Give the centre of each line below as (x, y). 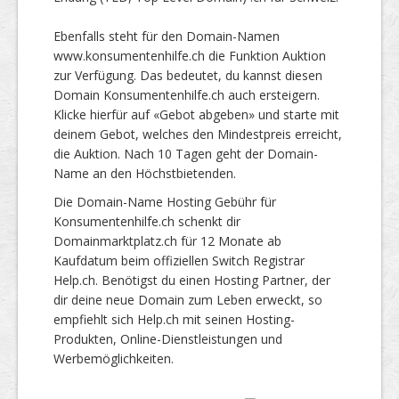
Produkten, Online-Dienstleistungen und (168, 338)
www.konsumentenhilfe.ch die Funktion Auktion (190, 55)
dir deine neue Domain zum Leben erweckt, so (188, 299)
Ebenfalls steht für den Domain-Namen (167, 36)
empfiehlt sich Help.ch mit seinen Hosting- (174, 319)
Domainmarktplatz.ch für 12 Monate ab (167, 240)
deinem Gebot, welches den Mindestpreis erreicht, (198, 134)
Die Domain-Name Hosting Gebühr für (165, 201)
